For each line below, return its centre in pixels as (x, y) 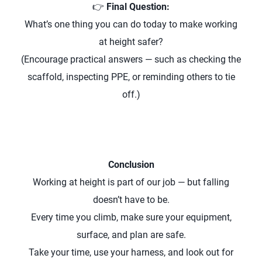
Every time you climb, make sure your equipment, (131, 217)
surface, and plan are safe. (131, 235)
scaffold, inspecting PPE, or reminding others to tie (131, 77)
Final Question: (138, 7)
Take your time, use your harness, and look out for (131, 252)
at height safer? (131, 42)
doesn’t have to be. (131, 200)
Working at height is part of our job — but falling (131, 182)
